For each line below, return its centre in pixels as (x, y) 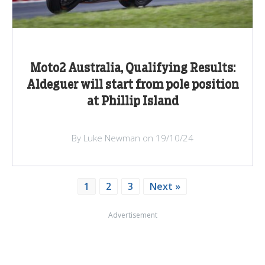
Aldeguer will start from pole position (132, 85)
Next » (165, 186)
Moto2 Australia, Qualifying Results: (132, 68)
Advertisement (132, 215)
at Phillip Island (132, 101)
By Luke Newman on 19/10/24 (132, 138)
